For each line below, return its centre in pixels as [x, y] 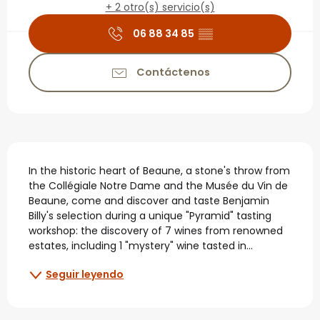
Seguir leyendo [85, 275]
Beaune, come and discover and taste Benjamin [149, 200]
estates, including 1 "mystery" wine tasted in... [141, 245]
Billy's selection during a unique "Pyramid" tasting [150, 215]
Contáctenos [173, 72]
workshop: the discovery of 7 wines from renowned [156, 230]
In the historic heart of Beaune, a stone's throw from [159, 170]
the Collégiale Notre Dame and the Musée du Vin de [158, 185]
